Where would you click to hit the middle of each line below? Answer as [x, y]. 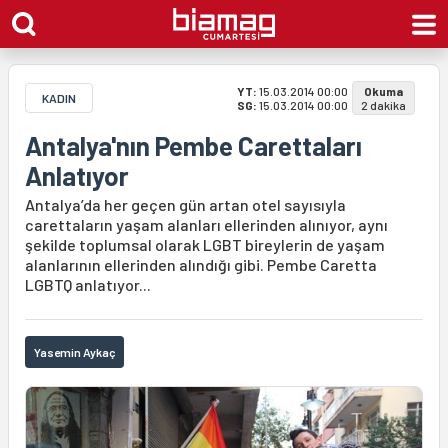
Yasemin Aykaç [75, 352]
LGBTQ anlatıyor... [88, 284]
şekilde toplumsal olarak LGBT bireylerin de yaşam [205, 244]
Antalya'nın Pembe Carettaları [193, 145]
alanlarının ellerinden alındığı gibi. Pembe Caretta [201, 264]
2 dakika [383, 105]
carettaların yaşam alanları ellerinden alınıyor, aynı [206, 224]
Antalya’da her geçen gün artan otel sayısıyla [185, 204]
